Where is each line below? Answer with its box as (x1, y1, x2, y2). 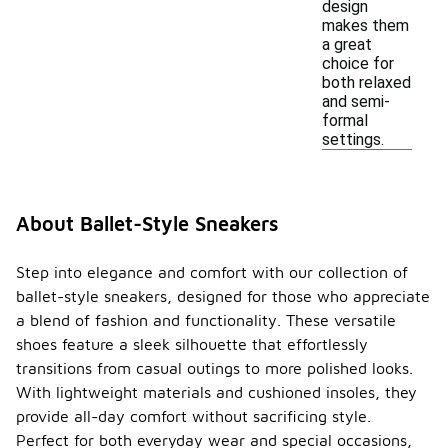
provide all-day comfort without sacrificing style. (16, 407, 371, 425)
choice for (322, 54, 394, 73)
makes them (322, 16, 409, 35)
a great (322, 35, 372, 54)
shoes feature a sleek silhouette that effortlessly (16, 335, 368, 353)
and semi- (322, 92, 390, 111)
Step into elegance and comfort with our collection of (16, 263, 408, 281)
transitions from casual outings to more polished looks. (16, 359, 413, 377)
